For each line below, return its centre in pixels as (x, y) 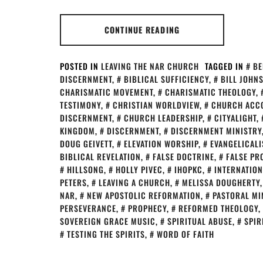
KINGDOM (77, 131)
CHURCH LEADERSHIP (163, 118)
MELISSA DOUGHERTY (221, 182)
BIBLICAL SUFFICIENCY (166, 79)
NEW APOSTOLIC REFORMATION (144, 195)
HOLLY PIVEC (139, 169)
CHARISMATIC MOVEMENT (107, 92)
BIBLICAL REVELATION (100, 156)
